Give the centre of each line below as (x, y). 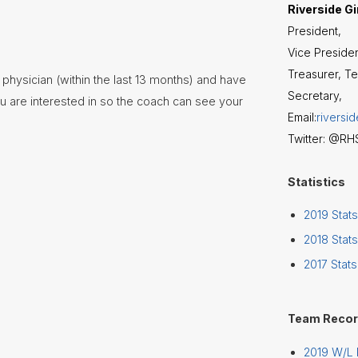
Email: (302, 117)
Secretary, (316, 95)
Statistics (316, 182)
